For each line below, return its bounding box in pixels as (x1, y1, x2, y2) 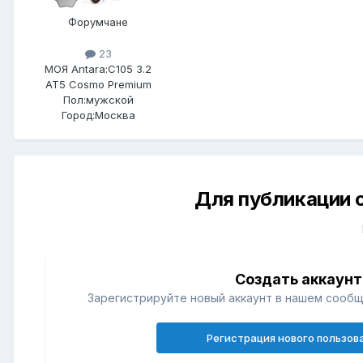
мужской (85, 92, 134, 106)
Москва (94, 108, 135, 122)
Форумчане (68, 15, 128, 28)
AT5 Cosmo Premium (45, 77, 152, 91)
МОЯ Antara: (45, 62, 108, 75)
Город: (61, 108, 95, 122)
